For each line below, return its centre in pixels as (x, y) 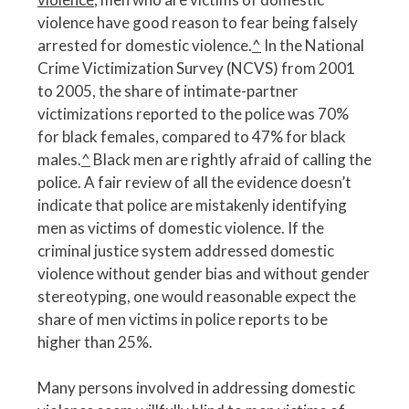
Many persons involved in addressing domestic (196, 388)
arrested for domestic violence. (145, 45)
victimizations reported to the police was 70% (193, 113)
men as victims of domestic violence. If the (181, 227)
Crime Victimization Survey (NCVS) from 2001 (196, 68)
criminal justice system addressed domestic (186, 250)
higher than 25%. (95, 341)
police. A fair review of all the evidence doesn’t (194, 182)
